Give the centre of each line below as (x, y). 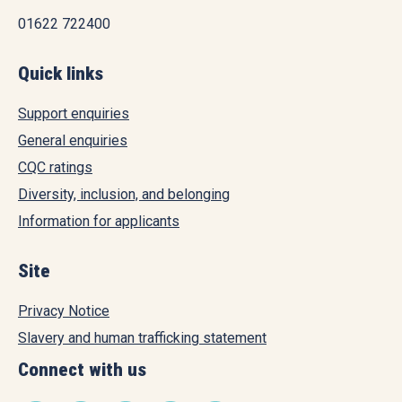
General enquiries (73, 141)
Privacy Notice (64, 311)
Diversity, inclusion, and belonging (124, 195)
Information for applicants (99, 222)
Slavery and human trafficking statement (142, 338)
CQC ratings (55, 168)
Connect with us (82, 370)
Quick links (61, 74)
